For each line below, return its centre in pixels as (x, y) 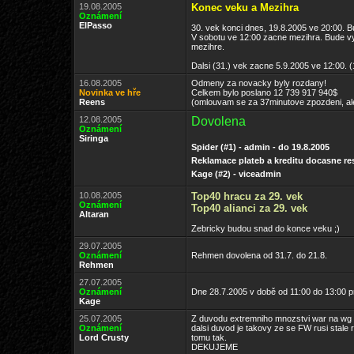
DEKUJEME (215, 347)
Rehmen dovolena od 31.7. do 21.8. (259, 255)
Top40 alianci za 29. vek (249, 208)
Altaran (94, 214)
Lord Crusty (104, 337)
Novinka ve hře (110, 92)
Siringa (94, 138)
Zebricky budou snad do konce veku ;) (265, 228)
